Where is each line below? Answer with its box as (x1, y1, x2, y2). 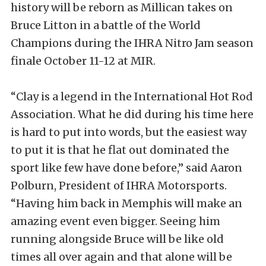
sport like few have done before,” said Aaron (11, 161, 242, 175)
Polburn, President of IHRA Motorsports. (11, 179, 227, 192)
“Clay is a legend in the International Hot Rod (11, 90, 253, 103)
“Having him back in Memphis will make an (11, 197, 242, 210)
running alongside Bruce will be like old (11, 232, 224, 246)
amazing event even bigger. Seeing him (11, 214, 220, 228)
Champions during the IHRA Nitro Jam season (11, 36, 254, 50)
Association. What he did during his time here (11, 107, 254, 121)
